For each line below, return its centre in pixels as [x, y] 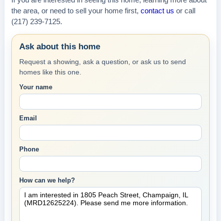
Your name [36, 87]
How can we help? [47, 180]
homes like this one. [50, 72]
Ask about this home [60, 47]
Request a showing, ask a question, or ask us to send [103, 62]
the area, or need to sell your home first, [76, 11]
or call [185, 11]
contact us [157, 11]
